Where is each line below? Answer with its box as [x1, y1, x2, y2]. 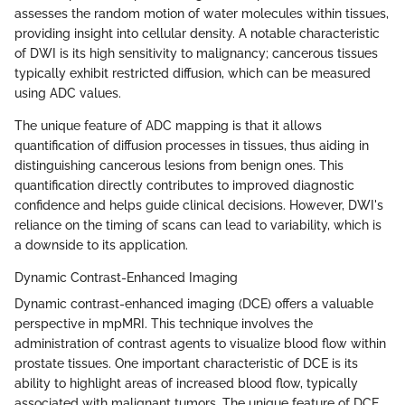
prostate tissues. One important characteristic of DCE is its [14, 355, 358, 371]
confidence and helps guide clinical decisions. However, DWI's [14, 197, 383, 212]
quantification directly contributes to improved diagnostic [14, 177, 354, 193]
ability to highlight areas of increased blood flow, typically [14, 375, 358, 391]
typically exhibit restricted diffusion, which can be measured [14, 65, 371, 80]
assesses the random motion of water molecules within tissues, [14, 5, 389, 21]
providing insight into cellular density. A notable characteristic [14, 25, 380, 41]
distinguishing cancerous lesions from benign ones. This [14, 157, 344, 173]
